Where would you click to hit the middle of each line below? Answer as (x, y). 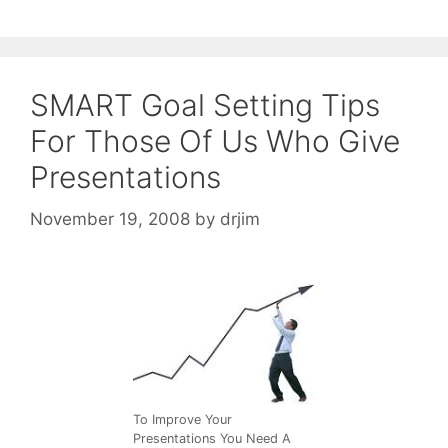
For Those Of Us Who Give (215, 141)
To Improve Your (182, 420)
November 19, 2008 (110, 218)
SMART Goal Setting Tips (205, 105)
